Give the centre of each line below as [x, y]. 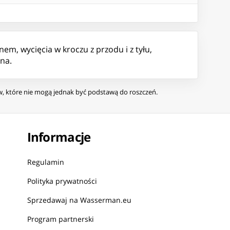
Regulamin [45, 162]
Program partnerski [60, 219]
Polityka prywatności [62, 181]
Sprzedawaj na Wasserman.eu [79, 200]
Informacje [59, 137]
